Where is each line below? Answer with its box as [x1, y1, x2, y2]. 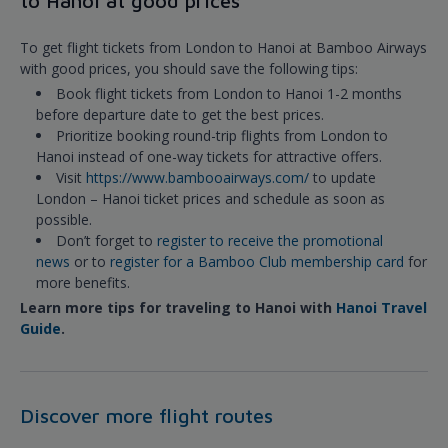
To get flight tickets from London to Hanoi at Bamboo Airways [20, 38, 427, 58]
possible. [36, 210, 92, 230]
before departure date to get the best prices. [36, 105, 324, 125]
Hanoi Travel [336, 298, 427, 318]
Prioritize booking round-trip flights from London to [56, 126, 388, 146]
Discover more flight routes [20, 404, 273, 428]
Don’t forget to [56, 231, 157, 251]
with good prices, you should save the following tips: [20, 59, 358, 79]
